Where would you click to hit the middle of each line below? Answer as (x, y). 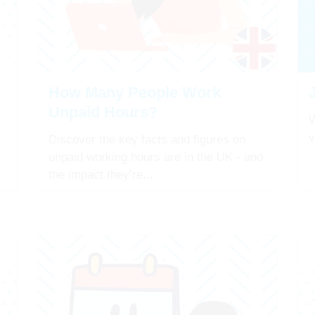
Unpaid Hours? (103, 112)
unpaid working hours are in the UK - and (156, 157)
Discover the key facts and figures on (147, 139)
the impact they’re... (101, 174)
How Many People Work (135, 92)
